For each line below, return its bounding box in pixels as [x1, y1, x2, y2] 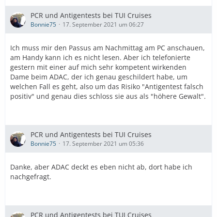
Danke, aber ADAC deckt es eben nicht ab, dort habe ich [10, 162, 192, 171]
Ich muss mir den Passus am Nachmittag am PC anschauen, [10, 43, 205, 52]
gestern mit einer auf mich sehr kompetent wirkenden [10, 62, 186, 72]
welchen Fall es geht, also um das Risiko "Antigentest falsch [10, 82, 203, 91]
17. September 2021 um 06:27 [62, 20, 144, 29]
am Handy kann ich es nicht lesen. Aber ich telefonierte [10, 53, 190, 62]
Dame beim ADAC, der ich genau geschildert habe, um [10, 72, 187, 81]
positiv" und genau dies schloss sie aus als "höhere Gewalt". [10, 92, 206, 101]
